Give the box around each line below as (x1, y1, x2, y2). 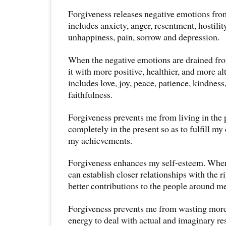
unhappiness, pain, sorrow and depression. (68, 30, 219, 43)
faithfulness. (68, 88, 112, 100)
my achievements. (68, 134, 132, 146)
